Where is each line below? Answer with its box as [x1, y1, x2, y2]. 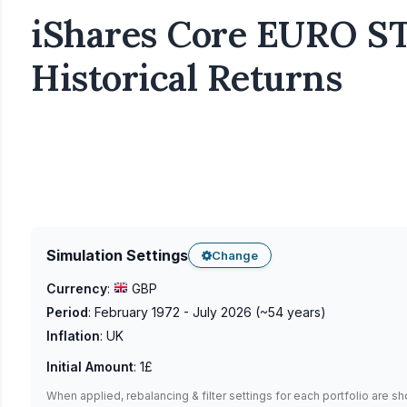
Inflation [46, 328, 100, 343]
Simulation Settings [46, 245, 188, 264]
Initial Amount [46, 359, 134, 374]
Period [46, 304, 88, 320]
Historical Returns [31, 55, 342, 101]
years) [283, 304, 326, 320]
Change [212, 247, 258, 263]
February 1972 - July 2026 [94, 304, 252, 320]
